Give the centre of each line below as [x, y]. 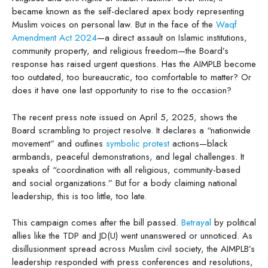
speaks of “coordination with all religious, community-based [126, 170]
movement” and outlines [59, 143]
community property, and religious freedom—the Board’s [120, 51]
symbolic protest [139, 143]
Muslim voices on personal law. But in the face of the [114, 25]
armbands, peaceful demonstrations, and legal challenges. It [128, 156]
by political [235, 223]
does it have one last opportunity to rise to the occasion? [122, 91]
